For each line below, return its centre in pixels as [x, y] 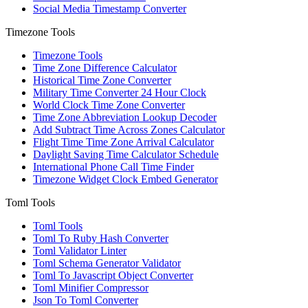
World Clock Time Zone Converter [109, 105]
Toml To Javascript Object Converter [113, 276]
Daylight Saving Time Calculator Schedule [126, 155]
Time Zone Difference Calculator [105, 68]
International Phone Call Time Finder [113, 167]
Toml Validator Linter [80, 251]
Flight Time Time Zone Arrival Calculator [123, 142]
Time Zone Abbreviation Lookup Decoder [125, 118]
